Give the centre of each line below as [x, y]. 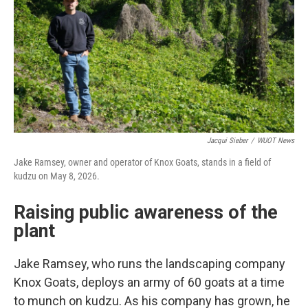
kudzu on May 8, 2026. [57, 176]
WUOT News [276, 141]
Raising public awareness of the [146, 212]
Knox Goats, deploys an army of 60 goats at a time [149, 282]
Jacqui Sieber [227, 141]
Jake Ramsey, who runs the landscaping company [150, 264]
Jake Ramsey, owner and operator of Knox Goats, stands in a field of [142, 162]
